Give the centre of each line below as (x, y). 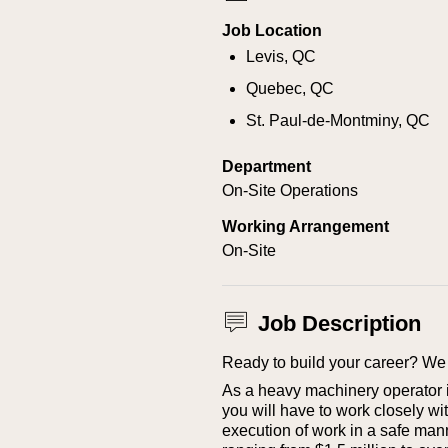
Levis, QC (281, 56)
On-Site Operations (290, 190)
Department (266, 166)
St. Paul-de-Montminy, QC (338, 120)
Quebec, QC (290, 88)
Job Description (340, 323)
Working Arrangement (305, 226)
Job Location (272, 30)
